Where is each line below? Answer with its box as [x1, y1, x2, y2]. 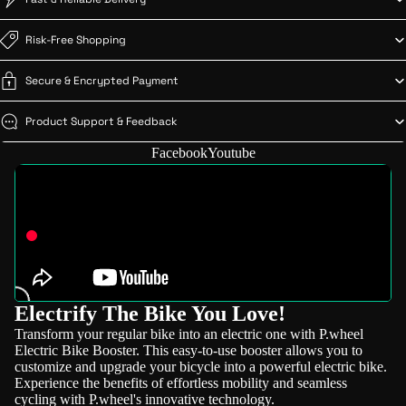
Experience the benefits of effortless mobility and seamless [14, 375, 347, 391]
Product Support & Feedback [25, 114, 177, 129]
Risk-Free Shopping [25, 33, 126, 47]
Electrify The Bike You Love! [14, 302, 285, 325]
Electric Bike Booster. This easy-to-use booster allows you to [14, 343, 362, 358]
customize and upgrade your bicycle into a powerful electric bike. [14, 359, 387, 374]
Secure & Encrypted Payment [25, 73, 179, 88]
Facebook [150, 145, 208, 160]
